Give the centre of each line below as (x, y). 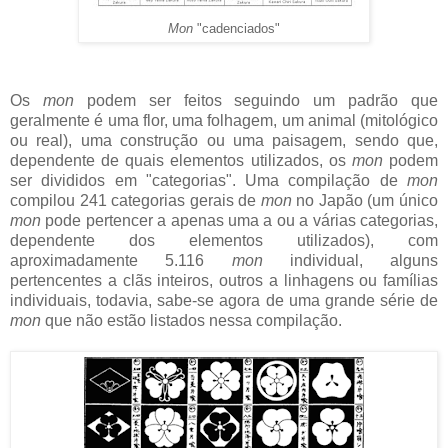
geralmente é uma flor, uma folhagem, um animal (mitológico (224, 120)
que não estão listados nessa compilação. (195, 320)
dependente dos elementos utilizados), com (224, 240)
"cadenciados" (238, 28)
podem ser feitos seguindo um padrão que (262, 100)
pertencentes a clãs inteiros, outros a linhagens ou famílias (224, 280)
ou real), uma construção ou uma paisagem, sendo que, (224, 140)
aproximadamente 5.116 (121, 260)
